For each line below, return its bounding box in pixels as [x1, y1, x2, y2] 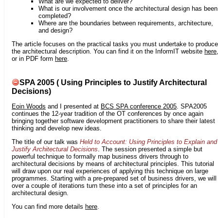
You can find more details [12, 203, 85, 211]
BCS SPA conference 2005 [101, 102, 177, 110]
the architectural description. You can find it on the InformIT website [12, 48, 204, 55]
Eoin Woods [12, 102, 46, 110]
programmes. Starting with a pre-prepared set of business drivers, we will [12, 175, 217, 182]
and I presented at [46, 102, 101, 110]
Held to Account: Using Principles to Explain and [80, 138, 217, 146]
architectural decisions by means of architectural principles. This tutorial [12, 160, 214, 168]
